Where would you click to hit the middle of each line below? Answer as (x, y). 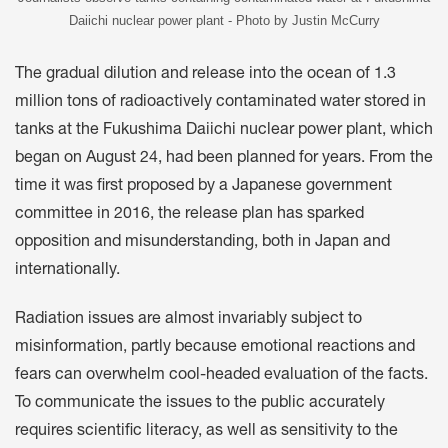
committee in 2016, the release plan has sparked (189, 215)
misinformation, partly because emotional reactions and (215, 348)
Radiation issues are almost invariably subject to (188, 320)
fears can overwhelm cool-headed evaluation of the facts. (221, 376)
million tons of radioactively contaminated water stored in (220, 103)
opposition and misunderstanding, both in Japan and (202, 243)
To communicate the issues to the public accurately (200, 404)
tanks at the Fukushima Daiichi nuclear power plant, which (224, 131)
